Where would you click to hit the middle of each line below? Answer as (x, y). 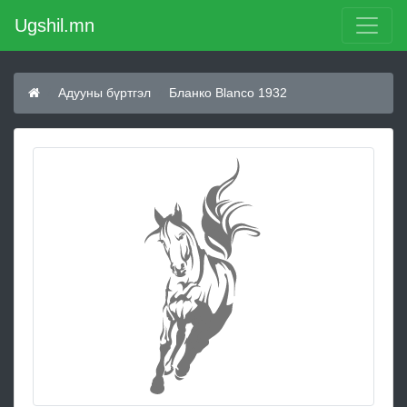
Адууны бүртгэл (104, 93)
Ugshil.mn (55, 25)
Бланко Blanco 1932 (228, 93)
